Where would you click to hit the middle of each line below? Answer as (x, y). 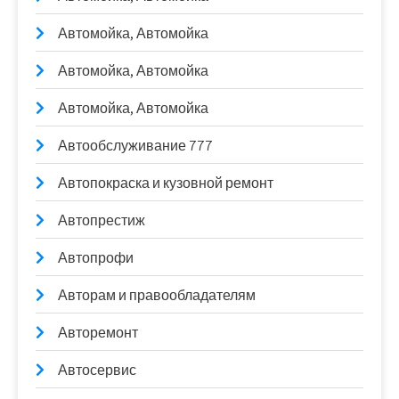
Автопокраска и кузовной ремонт (166, 183)
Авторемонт (98, 333)
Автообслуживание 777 (135, 146)
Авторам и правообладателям (157, 295)
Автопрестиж (102, 220)
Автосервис (97, 370)
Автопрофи (96, 258)
